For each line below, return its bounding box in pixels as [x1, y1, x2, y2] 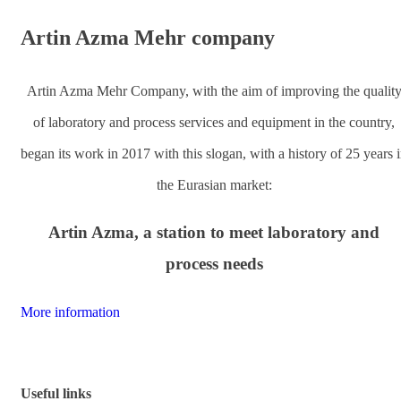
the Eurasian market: [156, 176, 272, 192]
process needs [165, 254, 263, 274]
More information [21, 303, 120, 320]
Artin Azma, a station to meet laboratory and [48, 223, 380, 243]
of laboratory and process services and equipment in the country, [33, 114, 395, 130]
